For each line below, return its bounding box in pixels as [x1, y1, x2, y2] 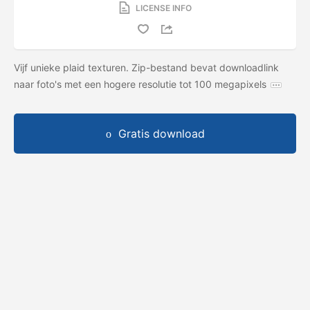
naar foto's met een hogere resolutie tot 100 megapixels [14, 77, 266, 90]
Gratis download [118, 126, 205, 140]
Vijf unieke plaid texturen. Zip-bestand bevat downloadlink [14, 61, 279, 73]
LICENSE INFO [135, 2, 192, 13]
